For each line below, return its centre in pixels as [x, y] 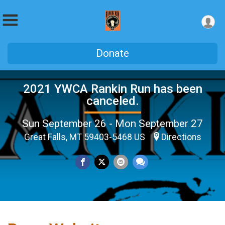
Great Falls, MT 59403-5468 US [85, 137]
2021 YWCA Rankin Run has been [113, 89]
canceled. [113, 101]
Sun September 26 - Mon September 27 [113, 123]
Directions [181, 137]
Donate [113, 53]
